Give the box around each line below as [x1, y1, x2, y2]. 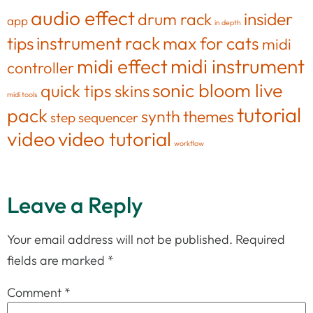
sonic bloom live [152, 78, 282, 102]
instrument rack [36, 31, 160, 54]
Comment [7, 284, 64, 301]
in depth [214, 17, 241, 27]
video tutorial [58, 126, 171, 151]
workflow [174, 138, 204, 148]
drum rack [138, 8, 212, 29]
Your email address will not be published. [7, 231, 233, 247]
